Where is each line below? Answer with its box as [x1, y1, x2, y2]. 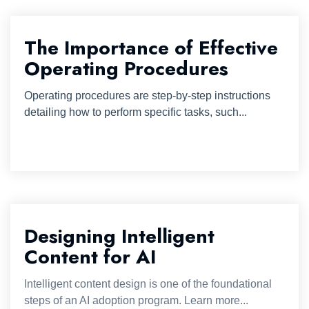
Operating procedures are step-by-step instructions [24, 90, 270, 101]
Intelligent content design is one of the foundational [24, 278, 272, 290]
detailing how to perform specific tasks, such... [24, 106, 247, 118]
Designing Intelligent [24, 222, 215, 250]
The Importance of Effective [24, 34, 278, 62]
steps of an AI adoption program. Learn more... [24, 295, 248, 306]
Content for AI [24, 243, 156, 271]
